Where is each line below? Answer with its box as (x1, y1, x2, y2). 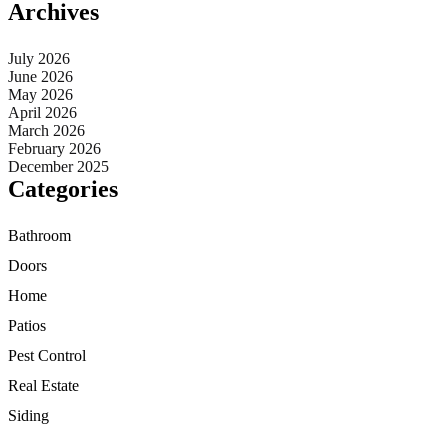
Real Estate (8, 377, 79, 394)
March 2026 (8, 122, 85, 139)
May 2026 (8, 86, 73, 103)
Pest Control (8, 347, 86, 364)
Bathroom (8, 227, 71, 244)
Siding (8, 407, 49, 424)
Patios (8, 317, 46, 334)
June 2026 (8, 68, 73, 85)
